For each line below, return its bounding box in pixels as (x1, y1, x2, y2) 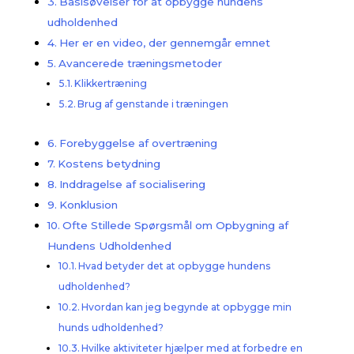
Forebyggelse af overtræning (58, 137, 217, 150)
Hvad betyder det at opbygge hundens (78, 260, 272, 273)
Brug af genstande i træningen (77, 98, 229, 111)
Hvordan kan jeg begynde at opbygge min (81, 301, 292, 314)
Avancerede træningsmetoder (58, 57, 222, 70)
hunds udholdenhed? (58, 322, 164, 334)
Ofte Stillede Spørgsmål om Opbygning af (62, 219, 288, 232)
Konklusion (58, 198, 118, 212)
